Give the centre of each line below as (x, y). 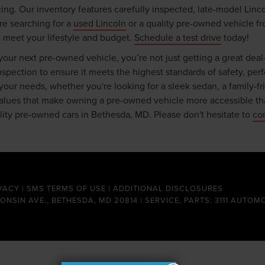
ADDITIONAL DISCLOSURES (168, 188)
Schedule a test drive (178, 37)
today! (235, 37)
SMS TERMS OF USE (66, 188)
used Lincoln (100, 23)
